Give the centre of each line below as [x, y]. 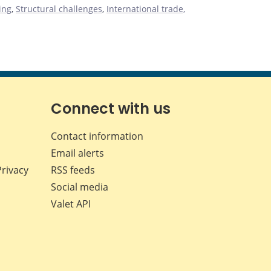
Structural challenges [59, 8]
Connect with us [110, 108]
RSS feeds [73, 170]
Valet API [70, 204]
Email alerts [77, 153]
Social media [79, 187]
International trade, [146, 8]
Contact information [97, 136]
